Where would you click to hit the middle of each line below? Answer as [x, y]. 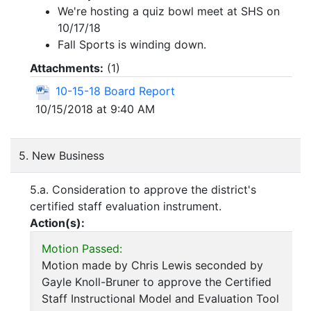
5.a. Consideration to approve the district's [143, 190]
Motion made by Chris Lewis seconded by [152, 266]
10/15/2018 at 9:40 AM [95, 109]
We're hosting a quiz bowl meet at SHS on [169, 11]
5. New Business [61, 156]
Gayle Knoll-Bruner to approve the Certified [157, 282]
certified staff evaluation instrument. [126, 207]
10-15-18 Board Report [115, 91]
